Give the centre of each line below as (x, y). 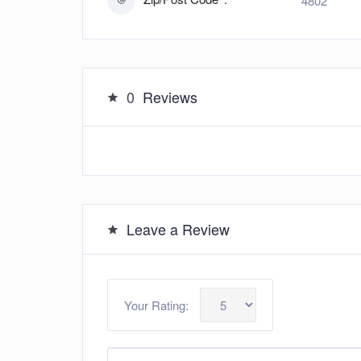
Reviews (170, 97)
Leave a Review (178, 229)
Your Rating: (156, 305)
